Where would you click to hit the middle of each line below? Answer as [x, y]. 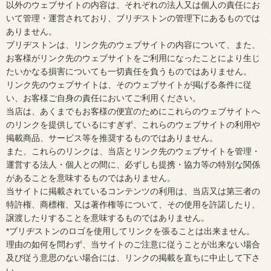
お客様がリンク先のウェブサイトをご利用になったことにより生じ [133, 58]
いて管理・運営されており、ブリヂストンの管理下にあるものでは [133, 18]
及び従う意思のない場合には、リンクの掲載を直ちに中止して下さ [133, 258]
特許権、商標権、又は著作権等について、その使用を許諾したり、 [133, 204]
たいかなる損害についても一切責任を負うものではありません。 [129, 71]
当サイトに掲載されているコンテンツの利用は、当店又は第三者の [133, 191]
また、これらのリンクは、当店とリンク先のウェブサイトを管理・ [133, 151]
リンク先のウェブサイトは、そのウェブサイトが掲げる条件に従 [129, 85]
